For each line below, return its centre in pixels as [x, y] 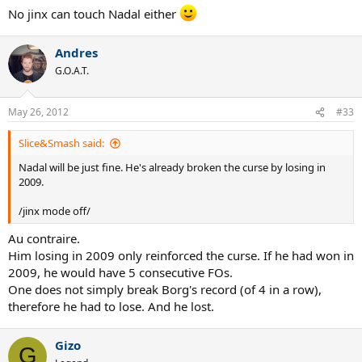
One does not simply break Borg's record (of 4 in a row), [165, 289]
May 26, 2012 [38, 112]
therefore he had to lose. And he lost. [111, 306]
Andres [76, 52]
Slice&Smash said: [61, 143]
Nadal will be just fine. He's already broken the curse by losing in [172, 168]
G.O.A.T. [72, 70]
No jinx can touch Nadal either [94, 13]
